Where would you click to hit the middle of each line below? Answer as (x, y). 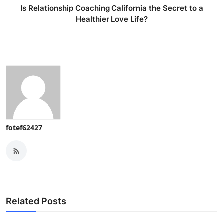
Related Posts (36, 201)
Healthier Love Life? (111, 19)
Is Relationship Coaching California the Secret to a (111, 8)
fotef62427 (24, 128)
